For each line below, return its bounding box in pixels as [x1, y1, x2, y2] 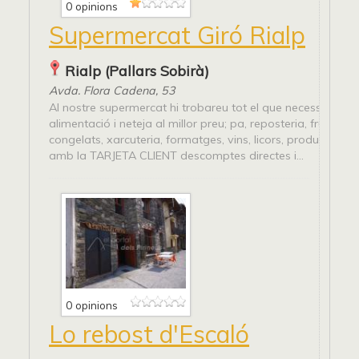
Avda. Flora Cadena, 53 [49, 83, 175, 99]
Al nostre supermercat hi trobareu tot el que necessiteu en [49, 100, 357, 115]
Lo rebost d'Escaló [49, 318, 249, 349]
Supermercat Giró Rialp [49, 20, 305, 51]
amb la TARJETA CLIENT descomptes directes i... [49, 148, 304, 163]
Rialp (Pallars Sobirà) [65, 62, 209, 81]
